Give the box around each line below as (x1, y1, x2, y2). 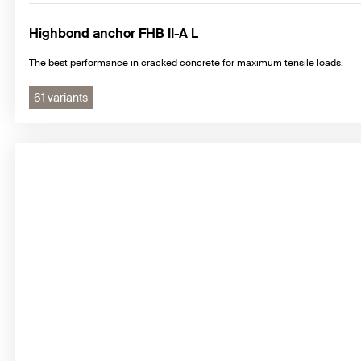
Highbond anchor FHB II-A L (29, 25, 198, 43)
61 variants (34, 90, 88, 106)
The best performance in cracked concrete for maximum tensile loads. (29, 56, 343, 70)
